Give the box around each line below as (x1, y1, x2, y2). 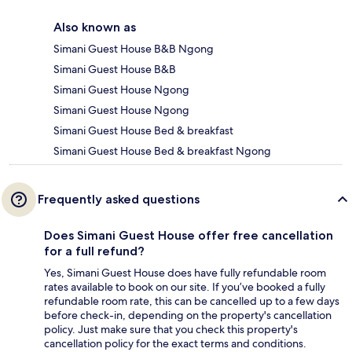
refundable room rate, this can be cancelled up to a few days (44, 294, 339, 309)
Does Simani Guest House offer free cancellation (44, 228, 333, 244)
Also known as (53, 20, 136, 35)
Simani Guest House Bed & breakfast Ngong (53, 144, 271, 159)
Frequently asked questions (38, 192, 200, 207)
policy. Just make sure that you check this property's (44, 322, 298, 337)
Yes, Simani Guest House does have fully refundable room (44, 266, 326, 280)
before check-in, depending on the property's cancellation (44, 308, 332, 323)
